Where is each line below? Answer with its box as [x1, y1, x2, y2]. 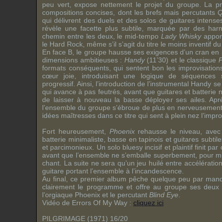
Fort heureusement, [42, 127, 110, 135]
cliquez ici [133, 199, 164, 207]
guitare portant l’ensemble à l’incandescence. [42, 167, 184, 175]
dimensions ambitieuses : [42, 56, 124, 64]
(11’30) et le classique [144, 56, 219, 64]
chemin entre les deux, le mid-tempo [42, 32, 162, 40]
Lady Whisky [161, 32, 201, 40]
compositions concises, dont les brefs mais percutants [42, 8, 218, 16]
